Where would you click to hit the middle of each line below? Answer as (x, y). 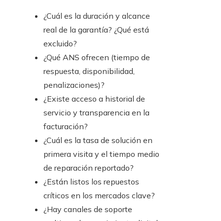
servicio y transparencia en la (96, 113)
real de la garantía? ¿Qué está (96, 30)
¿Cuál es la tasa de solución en (98, 140)
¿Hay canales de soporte (88, 209)
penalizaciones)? (74, 85)
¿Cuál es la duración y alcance (97, 16)
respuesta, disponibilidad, (89, 71)
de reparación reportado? (89, 168)
